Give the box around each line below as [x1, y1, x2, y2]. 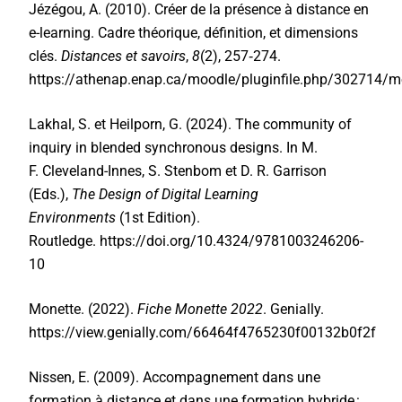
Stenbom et [161, 162, 241, 179]
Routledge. [29, 232, 100, 249]
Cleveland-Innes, [42, 162, 149, 179]
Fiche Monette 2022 [137, 301, 264, 318]
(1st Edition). [119, 209, 201, 226]
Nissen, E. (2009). [29, 369, 140, 386]
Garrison [273, 162, 331, 179]
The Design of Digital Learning [72, 186, 259, 203]
